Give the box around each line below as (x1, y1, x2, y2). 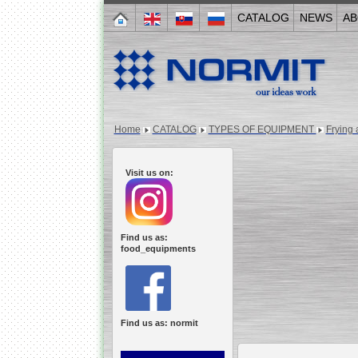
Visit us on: (120, 168, 173, 177)
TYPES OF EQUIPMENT (208, 124, 316, 135)
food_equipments (120, 244, 196, 253)
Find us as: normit (120, 318, 198, 328)
